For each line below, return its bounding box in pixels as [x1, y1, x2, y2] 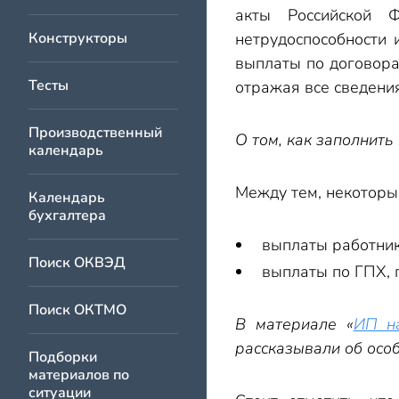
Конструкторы [28, 28, 127, 48]
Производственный [28, 123, 162, 142]
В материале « [235, 313, 354, 335]
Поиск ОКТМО [28, 300, 126, 320]
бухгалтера [28, 206, 106, 225]
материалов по [28, 365, 129, 385]
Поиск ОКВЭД [28, 253, 126, 273]
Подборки [28, 347, 97, 367]
